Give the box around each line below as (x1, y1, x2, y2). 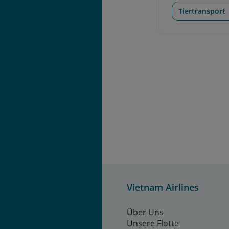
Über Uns (127, 207, 164, 218)
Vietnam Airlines (127, 181, 199, 194)
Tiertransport (178, 6, 226, 16)
